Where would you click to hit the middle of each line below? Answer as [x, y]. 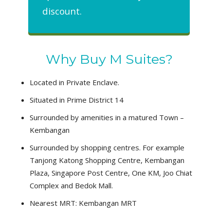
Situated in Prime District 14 [77, 100]
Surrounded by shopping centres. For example [107, 148]
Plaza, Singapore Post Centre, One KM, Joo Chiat [111, 173]
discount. [62, 11]
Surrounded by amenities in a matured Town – [107, 118]
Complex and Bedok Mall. [71, 186]
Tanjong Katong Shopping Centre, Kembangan [107, 160]
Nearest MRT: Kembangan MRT [83, 203]
